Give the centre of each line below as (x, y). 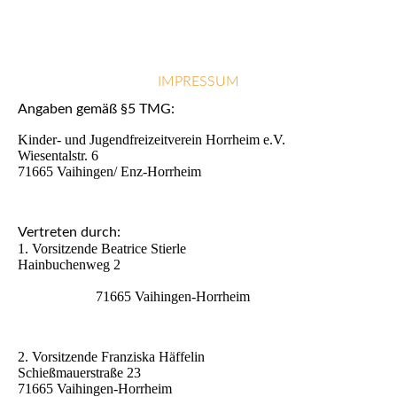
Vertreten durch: (69, 232)
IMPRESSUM (198, 82)
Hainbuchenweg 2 (198, 264)
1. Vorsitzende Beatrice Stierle (102, 248)
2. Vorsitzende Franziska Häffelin (111, 356)
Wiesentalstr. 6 (58, 155)
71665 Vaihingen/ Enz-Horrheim (109, 171)
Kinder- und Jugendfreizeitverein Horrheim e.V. (152, 139)
